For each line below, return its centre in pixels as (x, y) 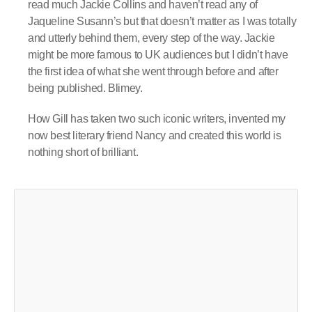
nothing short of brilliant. (83, 152)
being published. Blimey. (85, 88)
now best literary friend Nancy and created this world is (155, 135)
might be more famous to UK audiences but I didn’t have (158, 54)
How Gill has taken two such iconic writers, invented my (157, 118)
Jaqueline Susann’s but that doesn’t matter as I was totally (162, 21)
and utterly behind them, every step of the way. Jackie (151, 38)
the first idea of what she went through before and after (153, 71)
